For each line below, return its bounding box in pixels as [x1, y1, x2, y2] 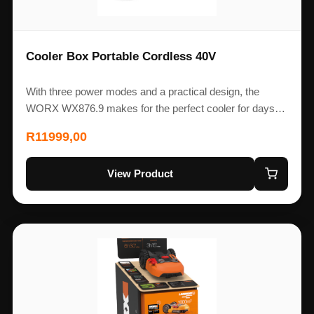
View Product [107, 168, 173, 180]
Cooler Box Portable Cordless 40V [25, 50, 216, 64]
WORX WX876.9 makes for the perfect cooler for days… [25, 102, 285, 114]
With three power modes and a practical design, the [25, 85, 259, 97]
